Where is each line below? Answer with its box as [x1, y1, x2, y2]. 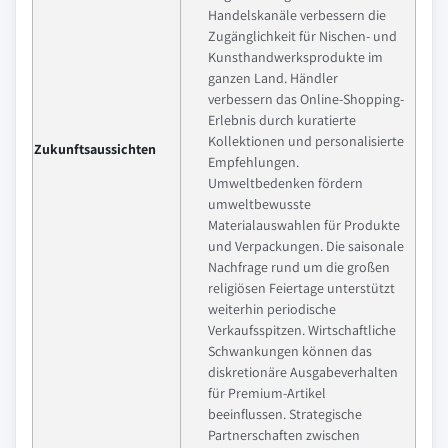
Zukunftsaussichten [34, 139, 156, 158]
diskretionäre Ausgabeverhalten [208, 362, 398, 381]
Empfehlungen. [208, 152, 299, 171]
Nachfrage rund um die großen [208, 257, 390, 276]
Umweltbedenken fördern [208, 173, 363, 192]
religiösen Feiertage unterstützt [208, 278, 395, 297]
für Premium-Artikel [208, 383, 326, 402]
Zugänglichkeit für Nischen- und [208, 26, 397, 45]
